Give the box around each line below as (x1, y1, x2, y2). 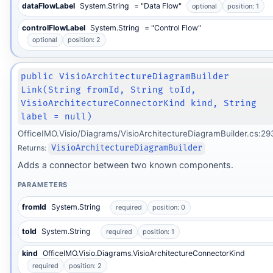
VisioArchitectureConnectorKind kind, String (21, 97, 257, 108)
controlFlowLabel (22, 23, 86, 32)
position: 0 (152, 203, 186, 212)
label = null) (21, 111, 93, 122)
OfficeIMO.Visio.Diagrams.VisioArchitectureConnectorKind (43, 249, 246, 258)
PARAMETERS (17, 180, 68, 189)
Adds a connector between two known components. (17, 159, 233, 170)
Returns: (17, 143, 48, 153)
